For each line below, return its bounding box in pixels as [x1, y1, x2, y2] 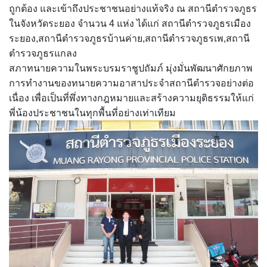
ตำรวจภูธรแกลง [9, 48, 77, 58]
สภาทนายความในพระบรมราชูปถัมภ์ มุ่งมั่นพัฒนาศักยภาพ [9, 63, 253, 73]
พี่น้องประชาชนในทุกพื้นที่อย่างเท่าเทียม [9, 108, 176, 118]
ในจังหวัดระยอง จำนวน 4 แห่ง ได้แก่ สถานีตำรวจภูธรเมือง [9, 18, 251, 29]
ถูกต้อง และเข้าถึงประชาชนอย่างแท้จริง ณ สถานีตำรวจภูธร [9, 4, 257, 14]
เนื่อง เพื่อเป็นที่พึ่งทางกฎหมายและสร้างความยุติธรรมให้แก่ [9, 93, 254, 103]
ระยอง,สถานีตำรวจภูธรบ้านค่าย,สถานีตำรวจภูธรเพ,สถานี [9, 33, 250, 44]
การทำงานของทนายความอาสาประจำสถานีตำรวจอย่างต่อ [9, 78, 254, 88]
